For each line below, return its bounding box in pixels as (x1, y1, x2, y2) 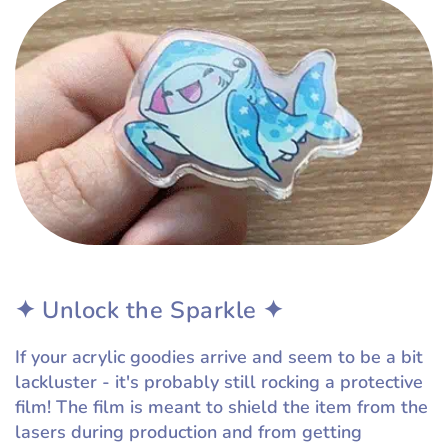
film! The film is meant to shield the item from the (15, 394, 428, 419)
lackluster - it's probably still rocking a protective (15, 369, 423, 394)
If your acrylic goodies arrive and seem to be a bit (15, 344, 423, 369)
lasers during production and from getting (15, 419, 362, 444)
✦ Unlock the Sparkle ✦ (15, 293, 291, 326)
